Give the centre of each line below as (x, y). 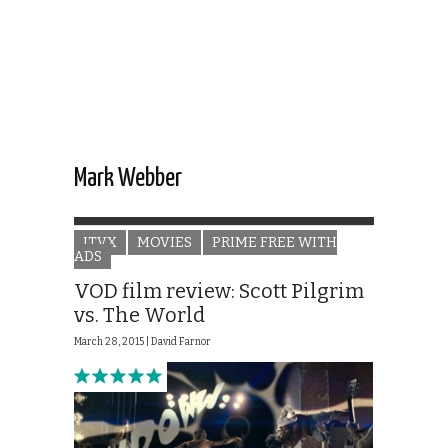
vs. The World (139, 315)
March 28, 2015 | (112, 342)
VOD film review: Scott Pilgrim (219, 291)
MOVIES (164, 243)
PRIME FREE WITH (274, 243)
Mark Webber (128, 179)
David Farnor (181, 342)
